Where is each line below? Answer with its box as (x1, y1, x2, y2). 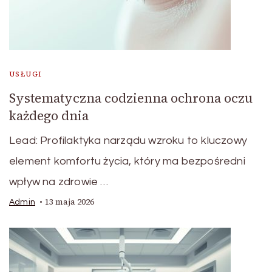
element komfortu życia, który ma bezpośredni (9, 155, 245, 168)
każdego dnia (9, 107, 89, 125)
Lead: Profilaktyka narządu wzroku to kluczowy (9, 135, 247, 147)
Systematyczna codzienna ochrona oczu (9, 89, 253, 107)
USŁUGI (9, 69, 42, 80)
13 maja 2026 (45, 196, 94, 208)
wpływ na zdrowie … (9, 176, 109, 188)
